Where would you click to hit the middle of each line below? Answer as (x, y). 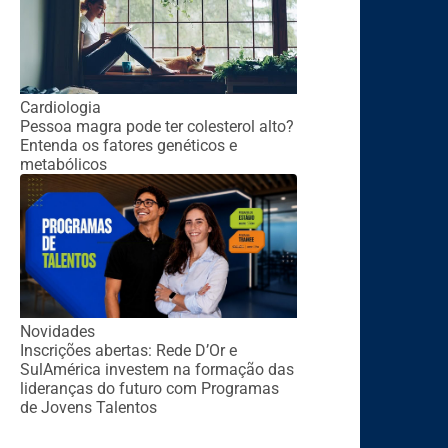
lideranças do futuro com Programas (149, 388)
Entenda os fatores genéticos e (128, 146)
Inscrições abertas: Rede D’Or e (128, 350)
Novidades (57, 331)
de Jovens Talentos (88, 407)
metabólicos (63, 165)
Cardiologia (60, 108)
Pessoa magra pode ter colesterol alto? (156, 127)
